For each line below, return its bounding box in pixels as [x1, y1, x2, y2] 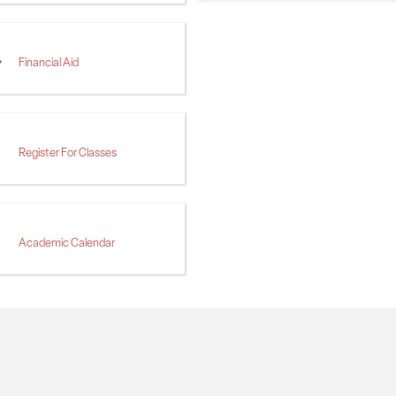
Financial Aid [19, 55, 79, 71]
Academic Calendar [19, 235, 115, 251]
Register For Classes [19, 145, 117, 161]
